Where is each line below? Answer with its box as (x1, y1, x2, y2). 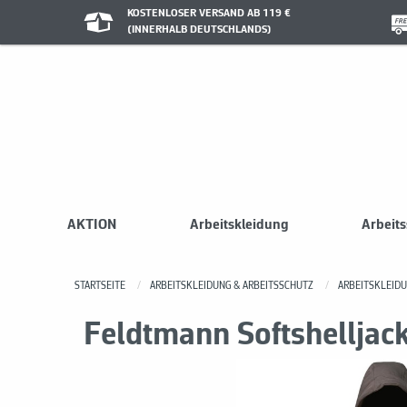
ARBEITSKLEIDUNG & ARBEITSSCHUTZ (150, 281, 313, 292)
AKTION (67, 217, 116, 233)
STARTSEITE (74, 281, 125, 292)
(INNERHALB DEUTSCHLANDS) (126, 24, 272, 35)
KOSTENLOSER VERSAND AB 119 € (126, 7, 291, 19)
